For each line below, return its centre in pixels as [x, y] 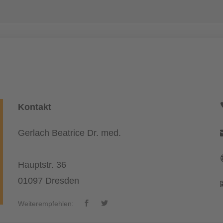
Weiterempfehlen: [46, 204]
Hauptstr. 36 [42, 165]
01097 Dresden [48, 181]
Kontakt [34, 107]
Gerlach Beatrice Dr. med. [69, 133]
